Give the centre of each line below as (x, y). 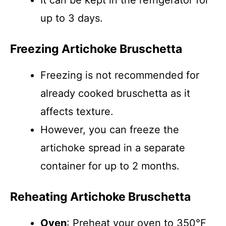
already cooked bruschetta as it (115, 93)
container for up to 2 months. (110, 166)
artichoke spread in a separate (113, 148)
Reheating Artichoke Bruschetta (100, 197)
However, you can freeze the (110, 130)
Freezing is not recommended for (120, 75)
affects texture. (77, 111)
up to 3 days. (72, 18)
